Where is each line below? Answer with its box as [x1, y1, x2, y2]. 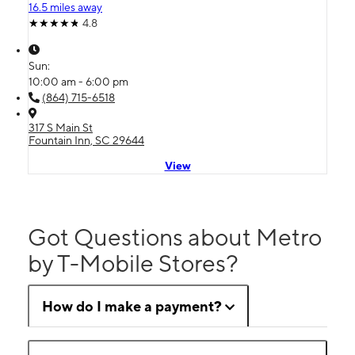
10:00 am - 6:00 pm [29, 75, 128, 89]
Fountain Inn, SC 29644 [29, 134, 144, 147]
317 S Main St [29, 121, 93, 135]
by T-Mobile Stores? [28, 249, 239, 278]
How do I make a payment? [42, 298, 222, 315]
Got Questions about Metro [28, 223, 322, 252]
